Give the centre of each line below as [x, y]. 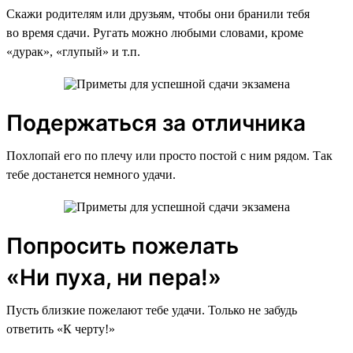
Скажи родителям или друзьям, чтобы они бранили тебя [158, 13]
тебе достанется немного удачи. [91, 174]
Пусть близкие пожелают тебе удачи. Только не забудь [152, 310]
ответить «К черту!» [61, 329]
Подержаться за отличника [156, 123]
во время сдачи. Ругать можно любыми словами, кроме [155, 32]
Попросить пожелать [123, 245]
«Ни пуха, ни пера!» [114, 277]
